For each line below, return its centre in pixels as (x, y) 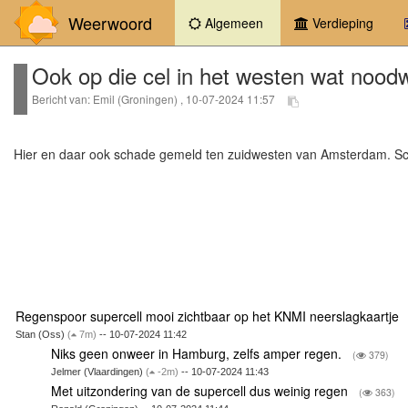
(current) (291, 22)
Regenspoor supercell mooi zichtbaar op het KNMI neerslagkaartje (209, 316)
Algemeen (232, 23)
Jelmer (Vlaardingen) (99, 371)
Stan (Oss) (41, 334)
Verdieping (341, 23)
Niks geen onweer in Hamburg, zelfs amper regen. (199, 353)
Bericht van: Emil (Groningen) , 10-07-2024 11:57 (155, 99)
